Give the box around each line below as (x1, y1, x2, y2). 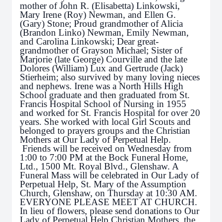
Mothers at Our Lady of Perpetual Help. (20, 134, 171, 145)
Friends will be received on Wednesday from (20, 143, 192, 154)
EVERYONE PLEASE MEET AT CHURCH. (20, 197, 197, 207)
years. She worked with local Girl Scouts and (20, 116, 191, 127)
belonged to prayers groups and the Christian (20, 125, 190, 136)
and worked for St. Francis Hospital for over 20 (20, 108, 200, 118)
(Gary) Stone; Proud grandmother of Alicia (20, 18, 183, 29)
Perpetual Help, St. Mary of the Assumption (20, 179, 186, 189)
